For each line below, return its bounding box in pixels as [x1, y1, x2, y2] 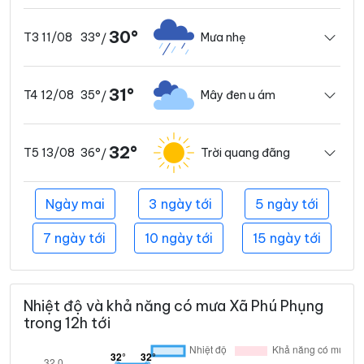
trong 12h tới [24, 314, 110, 333]
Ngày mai [45, 196, 105, 213]
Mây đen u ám [201, 87, 275, 102]
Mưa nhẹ [201, 29, 246, 45]
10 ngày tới [145, 230, 214, 247]
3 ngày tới [148, 196, 212, 213]
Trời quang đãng [201, 145, 290, 160]
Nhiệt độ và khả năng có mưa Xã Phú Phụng [24, 297, 323, 316]
